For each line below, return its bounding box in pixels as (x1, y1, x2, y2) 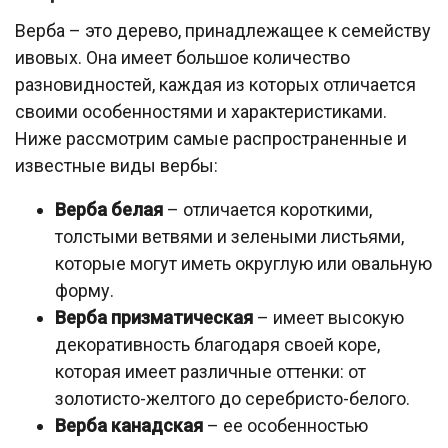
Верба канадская (55, 415, 203, 437)
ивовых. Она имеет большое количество (15, 47, 350, 69)
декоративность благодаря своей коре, (55, 334, 380, 356)
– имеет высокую (253, 307, 404, 329)
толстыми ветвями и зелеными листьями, (55, 226, 404, 248)
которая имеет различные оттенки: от (55, 361, 366, 383)
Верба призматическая (55, 307, 253, 329)
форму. (55, 280, 114, 302)
